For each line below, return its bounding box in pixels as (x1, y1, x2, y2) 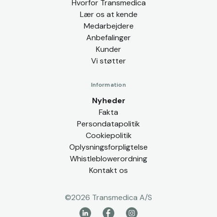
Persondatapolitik (77, 118, 140, 129)
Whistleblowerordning (70, 153, 147, 164)
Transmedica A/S (90, 192, 152, 202)
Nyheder (92, 95, 125, 106)
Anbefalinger (86, 32, 131, 43)
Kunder (96, 44, 121, 54)
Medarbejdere (83, 20, 134, 31)
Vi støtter (91, 55, 126, 66)
